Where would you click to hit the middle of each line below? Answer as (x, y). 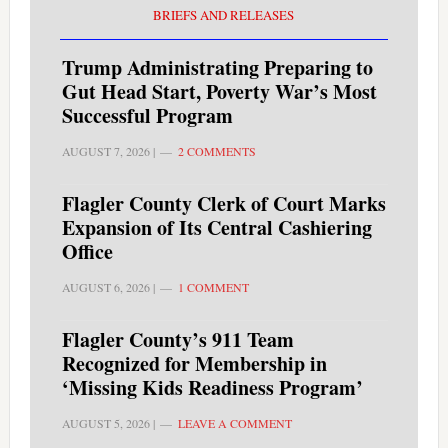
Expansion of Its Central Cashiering (216, 228)
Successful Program (147, 116)
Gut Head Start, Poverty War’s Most (219, 92)
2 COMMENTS (216, 151)
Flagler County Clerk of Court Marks (223, 204)
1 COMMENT (213, 287)
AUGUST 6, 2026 (105, 287)
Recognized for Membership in (194, 364)
